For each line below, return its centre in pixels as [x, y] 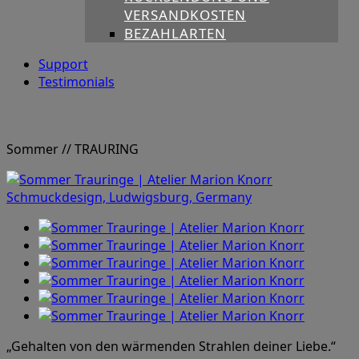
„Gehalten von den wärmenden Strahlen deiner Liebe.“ [171, 347]
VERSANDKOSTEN [185, 15]
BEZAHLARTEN [175, 34]
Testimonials [77, 82]
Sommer [34, 149]
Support [63, 65]
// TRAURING [100, 149]
